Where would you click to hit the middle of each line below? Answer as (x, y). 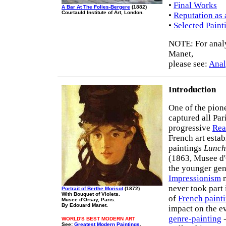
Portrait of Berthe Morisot (92, 188)
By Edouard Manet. (85, 205)
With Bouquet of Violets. (91, 194)
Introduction (192, 90)
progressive (190, 128)
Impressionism (195, 178)
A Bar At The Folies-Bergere (96, 7)
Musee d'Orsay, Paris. (89, 200)
